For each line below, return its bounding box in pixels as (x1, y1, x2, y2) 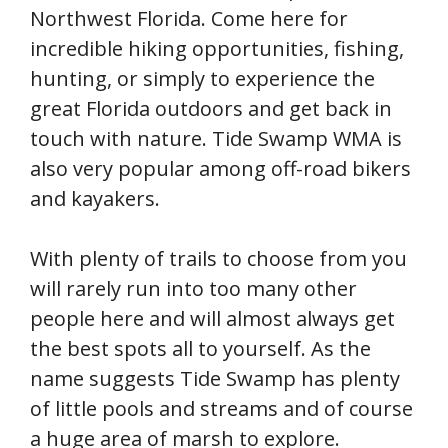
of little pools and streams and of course (30, 394, 413, 422)
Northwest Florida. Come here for (30, 4, 348, 32)
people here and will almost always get (30, 304, 395, 332)
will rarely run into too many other (30, 274, 357, 302)
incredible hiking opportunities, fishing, (30, 34, 404, 62)
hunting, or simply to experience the (30, 64, 375, 92)
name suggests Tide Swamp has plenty (30, 364, 400, 392)
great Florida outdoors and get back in (30, 94, 392, 122)
